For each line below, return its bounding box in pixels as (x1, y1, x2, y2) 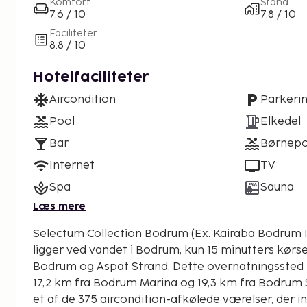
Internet (49, 158, 95, 172)
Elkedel (260, 114, 301, 128)
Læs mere (33, 201, 86, 211)
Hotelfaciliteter (33, 70, 149, 84)
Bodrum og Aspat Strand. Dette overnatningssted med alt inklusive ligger (33, 260, 173, 273)
